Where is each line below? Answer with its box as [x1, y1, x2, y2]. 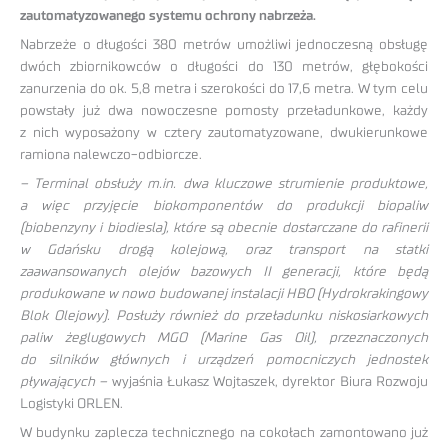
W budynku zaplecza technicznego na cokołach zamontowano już [20, 425, 428, 440]
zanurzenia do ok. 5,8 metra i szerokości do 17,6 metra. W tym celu [20, 82, 428, 97]
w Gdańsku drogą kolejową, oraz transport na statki [20, 242, 428, 257]
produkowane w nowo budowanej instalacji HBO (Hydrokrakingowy [20, 286, 428, 301]
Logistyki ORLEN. [20, 396, 123, 411]
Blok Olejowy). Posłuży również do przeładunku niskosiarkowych [20, 308, 428, 323]
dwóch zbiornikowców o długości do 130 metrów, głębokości [20, 60, 428, 75]
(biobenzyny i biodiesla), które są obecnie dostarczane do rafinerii [20, 220, 428, 235]
